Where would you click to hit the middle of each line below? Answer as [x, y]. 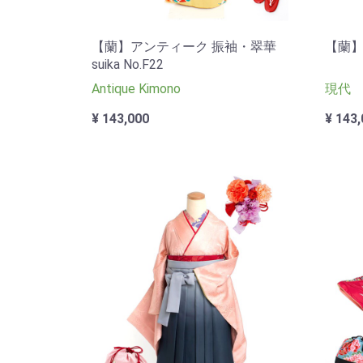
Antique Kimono [136, 88]
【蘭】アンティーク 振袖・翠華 [184, 46]
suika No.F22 [128, 64]
